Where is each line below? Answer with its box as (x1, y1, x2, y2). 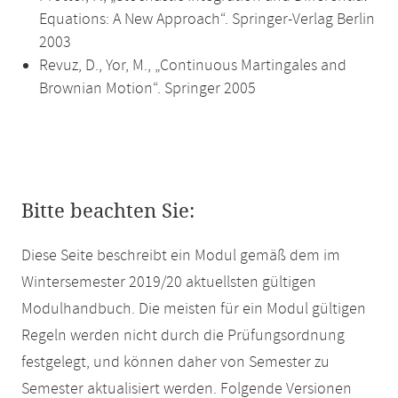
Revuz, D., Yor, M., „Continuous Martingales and (39, 55, 346, 76)
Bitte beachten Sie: (21, 200, 195, 223)
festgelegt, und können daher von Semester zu (21, 352, 330, 373)
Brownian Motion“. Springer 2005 (39, 78, 256, 99)
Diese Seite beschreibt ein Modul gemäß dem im (21, 245, 340, 267)
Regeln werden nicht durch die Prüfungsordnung (21, 325, 345, 346)
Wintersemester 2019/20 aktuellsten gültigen (21, 272, 316, 293)
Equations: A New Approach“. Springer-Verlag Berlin (39, 9, 375, 30)
